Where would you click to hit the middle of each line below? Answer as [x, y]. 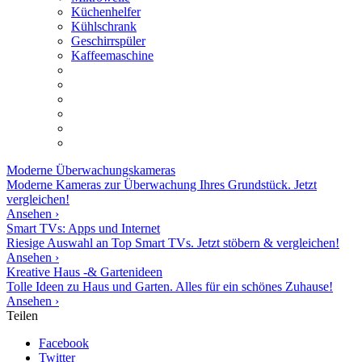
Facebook [64, 343]
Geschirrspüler [108, 40]
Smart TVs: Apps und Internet [83, 228]
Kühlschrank [104, 26]
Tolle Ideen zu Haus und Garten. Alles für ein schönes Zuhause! [170, 286]
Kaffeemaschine [112, 55]
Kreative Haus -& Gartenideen [84, 271]
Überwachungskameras [114, 170]
